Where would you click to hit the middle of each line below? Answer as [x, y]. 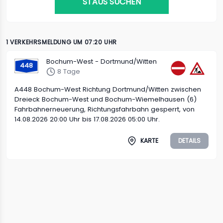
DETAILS [189, 141]
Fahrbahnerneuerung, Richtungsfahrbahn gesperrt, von [105, 109]
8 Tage [69, 71]
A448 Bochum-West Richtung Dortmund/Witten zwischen [108, 89]
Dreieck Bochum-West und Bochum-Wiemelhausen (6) [106, 99]
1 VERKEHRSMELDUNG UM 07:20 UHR [61, 42]
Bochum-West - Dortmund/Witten [102, 61]
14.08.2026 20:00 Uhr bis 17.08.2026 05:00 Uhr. [87, 119]
